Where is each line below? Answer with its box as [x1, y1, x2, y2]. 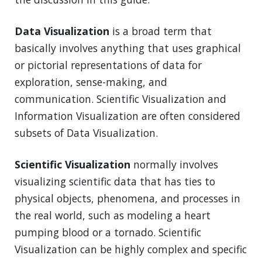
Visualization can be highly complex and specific [15, 242, 247, 257]
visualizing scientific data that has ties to [15, 174, 215, 189]
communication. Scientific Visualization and [15, 92, 226, 106]
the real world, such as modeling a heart [15, 208, 211, 223]
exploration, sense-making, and [15, 75, 167, 89]
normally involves [130, 157, 218, 172]
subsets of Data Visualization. [15, 126, 158, 140]
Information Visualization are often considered [15, 109, 240, 123]
